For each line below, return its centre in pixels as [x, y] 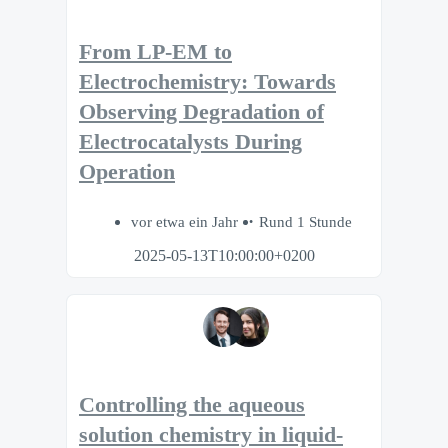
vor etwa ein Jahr [186, 222]
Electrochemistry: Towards [207, 81]
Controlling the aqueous [192, 405]
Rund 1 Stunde [305, 222]
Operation [127, 171]
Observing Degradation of [201, 111]
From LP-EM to [155, 51]
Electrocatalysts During [190, 141]
